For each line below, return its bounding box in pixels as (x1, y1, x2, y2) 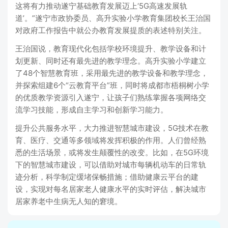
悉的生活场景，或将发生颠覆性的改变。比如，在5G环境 (15, 148, 209, 157)
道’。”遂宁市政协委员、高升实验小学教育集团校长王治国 (15, 13, 211, 23)
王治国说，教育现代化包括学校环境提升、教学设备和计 (15, 44, 206, 53)
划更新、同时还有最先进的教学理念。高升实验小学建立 (15, 56, 206, 66)
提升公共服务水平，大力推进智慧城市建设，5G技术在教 (15, 123, 209, 133)
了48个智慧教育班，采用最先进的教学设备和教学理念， (15, 68, 208, 78)
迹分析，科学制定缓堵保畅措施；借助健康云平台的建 (15, 172, 198, 182)
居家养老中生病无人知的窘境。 (15, 196, 122, 206)
